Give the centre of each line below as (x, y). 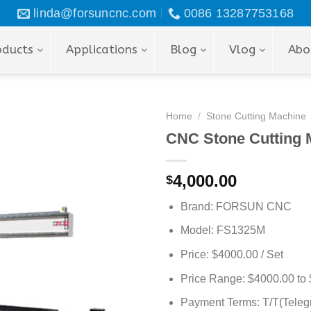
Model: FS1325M (222, 230)
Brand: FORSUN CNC (236, 206)
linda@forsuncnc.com (95, 13)
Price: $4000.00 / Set (232, 254)
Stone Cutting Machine (257, 116)
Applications (102, 49)
